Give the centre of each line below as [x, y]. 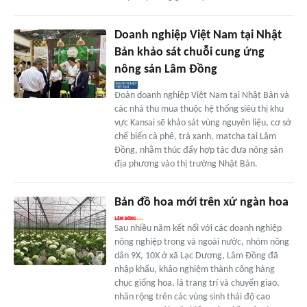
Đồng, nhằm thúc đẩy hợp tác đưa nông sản [198, 150]
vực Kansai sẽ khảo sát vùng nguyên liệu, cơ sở [202, 123]
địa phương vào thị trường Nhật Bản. [186, 164]
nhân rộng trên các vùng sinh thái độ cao [192, 297]
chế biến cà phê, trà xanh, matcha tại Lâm [195, 136]
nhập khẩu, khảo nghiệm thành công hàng [194, 269]
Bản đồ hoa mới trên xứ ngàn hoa [201, 202]
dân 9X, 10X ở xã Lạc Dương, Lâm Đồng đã [196, 256]
